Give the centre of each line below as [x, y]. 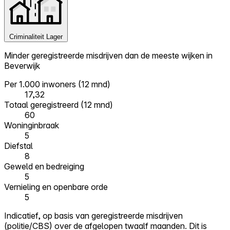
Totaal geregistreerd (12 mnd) [59, 105]
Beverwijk [22, 66]
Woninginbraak [32, 126]
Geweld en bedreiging [44, 167]
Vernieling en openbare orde [56, 187]
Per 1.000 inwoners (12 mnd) [57, 84]
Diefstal [18, 146]
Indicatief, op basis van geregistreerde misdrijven [93, 216]
